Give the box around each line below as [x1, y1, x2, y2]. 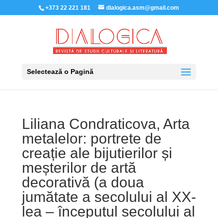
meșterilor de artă [21, 160, 136, 176]
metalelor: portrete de [21, 130, 162, 146]
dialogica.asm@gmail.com [106, 4, 180, 11]
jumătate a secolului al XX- [21, 189, 196, 205]
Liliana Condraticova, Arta [21, 116, 190, 132]
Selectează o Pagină [26, 68, 93, 75]
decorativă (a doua [21, 174, 144, 190]
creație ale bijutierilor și [21, 145, 172, 161]
